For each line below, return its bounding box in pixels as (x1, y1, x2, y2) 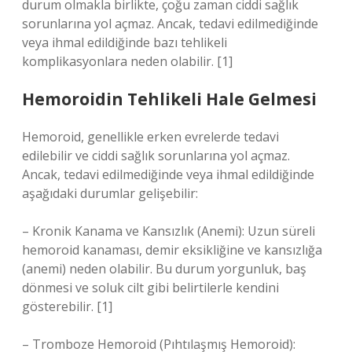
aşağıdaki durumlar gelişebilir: (22, 185, 198, 202)
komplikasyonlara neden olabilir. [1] (22, 53, 233, 70)
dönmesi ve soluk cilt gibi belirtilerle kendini (22, 279, 279, 296)
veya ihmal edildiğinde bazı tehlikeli (22, 34, 227, 51)
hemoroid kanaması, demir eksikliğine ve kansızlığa (22, 241, 322, 258)
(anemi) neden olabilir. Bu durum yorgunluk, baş (22, 260, 306, 277)
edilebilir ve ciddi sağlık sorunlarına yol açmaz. (22, 147, 290, 164)
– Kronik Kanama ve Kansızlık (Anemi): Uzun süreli (22, 222, 315, 240)
